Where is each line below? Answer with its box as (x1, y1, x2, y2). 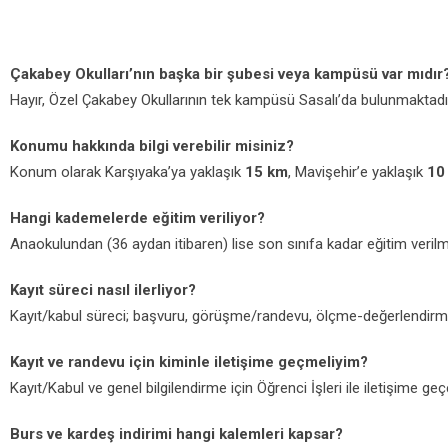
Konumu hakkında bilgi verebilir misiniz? (10, 137, 294, 155)
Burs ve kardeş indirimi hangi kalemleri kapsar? (10, 425, 343, 443)
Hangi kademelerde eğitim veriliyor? (10, 209, 265, 227)
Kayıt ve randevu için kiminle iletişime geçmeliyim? (10, 353, 368, 371)
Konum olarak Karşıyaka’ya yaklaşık (10, 163, 245, 181)
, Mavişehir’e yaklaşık (288, 163, 427, 181)
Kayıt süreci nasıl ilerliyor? (10, 281, 196, 299)
